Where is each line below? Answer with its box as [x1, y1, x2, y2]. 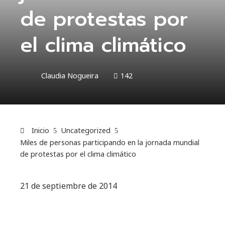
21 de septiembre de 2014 [20, 180, 117, 191]
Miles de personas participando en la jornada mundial [20, 138, 199, 147]
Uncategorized [61, 126, 110, 135]
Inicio [30, 126, 49, 135]
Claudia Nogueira [41, 70, 98, 80]
